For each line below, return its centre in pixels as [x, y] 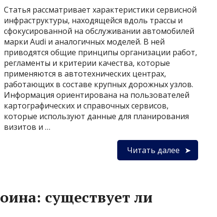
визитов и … [27, 127]
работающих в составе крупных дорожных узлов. [99, 84]
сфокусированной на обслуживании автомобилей [99, 31]
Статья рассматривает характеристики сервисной [100, 10]
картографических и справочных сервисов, [86, 106]
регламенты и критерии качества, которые [87, 63]
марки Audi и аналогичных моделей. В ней [84, 42]
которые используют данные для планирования [96, 116]
